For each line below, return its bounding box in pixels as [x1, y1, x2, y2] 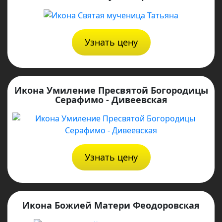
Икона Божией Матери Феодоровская [22, 199, 200, 211]
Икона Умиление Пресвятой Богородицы [14, 84, 208, 96]
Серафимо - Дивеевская [55, 93, 167, 106]
